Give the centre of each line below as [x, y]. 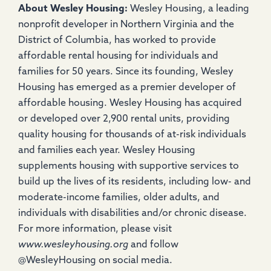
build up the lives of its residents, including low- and [135, 182]
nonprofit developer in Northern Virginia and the [126, 25]
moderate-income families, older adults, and [119, 198]
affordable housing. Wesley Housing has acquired [130, 104]
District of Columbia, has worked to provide [117, 41]
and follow [153, 245]
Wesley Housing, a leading [190, 9]
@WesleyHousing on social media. [95, 261]
